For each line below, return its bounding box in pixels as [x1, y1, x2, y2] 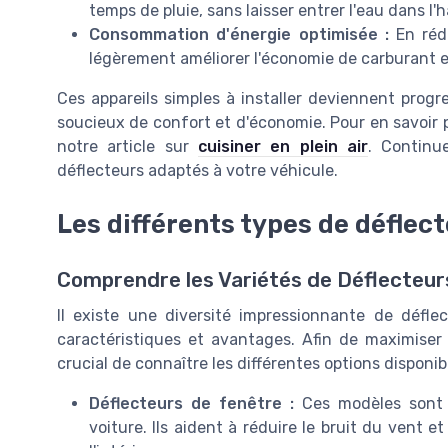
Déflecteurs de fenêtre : [89, 393, 294, 413]
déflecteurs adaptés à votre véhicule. [57, 160, 338, 180]
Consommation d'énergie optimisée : [89, 24, 389, 44]
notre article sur [57, 136, 198, 156]
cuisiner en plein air [198, 136, 368, 156]
